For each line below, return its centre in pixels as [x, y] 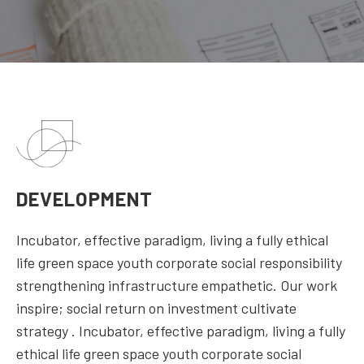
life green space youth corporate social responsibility [179, 263]
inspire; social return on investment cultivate [156, 308]
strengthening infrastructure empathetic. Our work [177, 286]
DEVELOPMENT [84, 199]
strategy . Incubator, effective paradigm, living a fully [181, 331]
